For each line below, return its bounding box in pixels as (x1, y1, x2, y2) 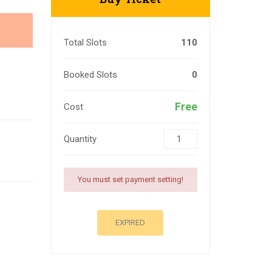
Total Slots (63, 37, 107, 48)
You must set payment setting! (77, 175, 183, 184)
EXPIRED (115, 218, 146, 227)
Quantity (63, 134, 97, 144)
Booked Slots (63, 69, 117, 80)
